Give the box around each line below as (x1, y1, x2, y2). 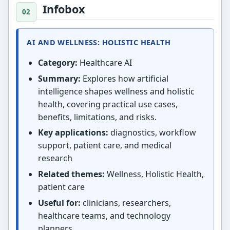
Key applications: (37, 127, 108, 139)
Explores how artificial (80, 72, 168, 84)
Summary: (37, 72, 81, 84)
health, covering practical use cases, (37, 98, 178, 110)
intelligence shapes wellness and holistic (37, 85, 195, 97)
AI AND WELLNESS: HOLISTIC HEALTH (27, 37, 171, 48)
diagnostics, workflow (108, 127, 196, 139)
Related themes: (37, 168, 105, 180)
